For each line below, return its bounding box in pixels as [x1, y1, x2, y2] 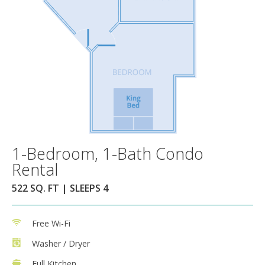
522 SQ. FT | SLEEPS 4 [12, 181, 108, 195]
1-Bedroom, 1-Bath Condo [12, 142, 203, 164]
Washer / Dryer [32, 237, 90, 249]
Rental [12, 158, 58, 180]
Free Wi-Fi [32, 217, 70, 229]
